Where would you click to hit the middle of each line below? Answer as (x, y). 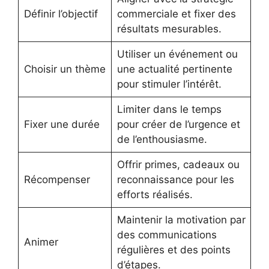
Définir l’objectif (61, 14)
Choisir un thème (65, 69)
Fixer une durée (62, 124)
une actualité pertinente (174, 69)
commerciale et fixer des (176, 14)
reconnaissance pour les (175, 179)
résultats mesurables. (169, 29)
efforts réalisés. (155, 194)
